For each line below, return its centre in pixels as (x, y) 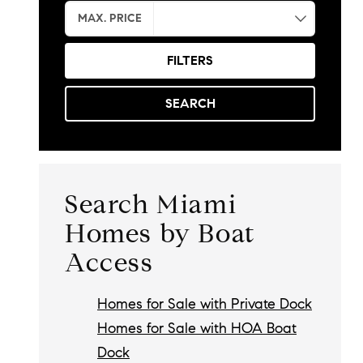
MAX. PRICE (109, 18)
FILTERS (190, 61)
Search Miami (151, 205)
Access (109, 263)
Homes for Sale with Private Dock (205, 304)
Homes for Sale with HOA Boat (197, 329)
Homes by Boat (160, 234)
